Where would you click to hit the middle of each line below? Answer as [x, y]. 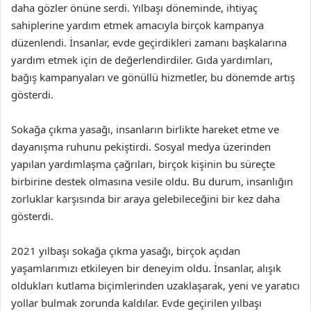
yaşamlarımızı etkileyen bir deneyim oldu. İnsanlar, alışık [146, 268]
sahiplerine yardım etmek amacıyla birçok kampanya [137, 25]
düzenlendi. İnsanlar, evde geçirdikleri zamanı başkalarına [149, 42]
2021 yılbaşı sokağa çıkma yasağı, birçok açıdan [126, 250]
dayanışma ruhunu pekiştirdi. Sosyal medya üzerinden [141, 146]
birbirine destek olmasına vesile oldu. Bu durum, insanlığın [152, 181]
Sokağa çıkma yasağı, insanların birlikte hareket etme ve [145, 129]
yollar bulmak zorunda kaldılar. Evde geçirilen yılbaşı [136, 302]
